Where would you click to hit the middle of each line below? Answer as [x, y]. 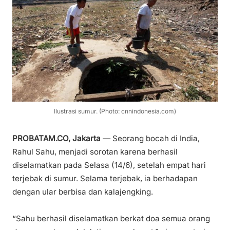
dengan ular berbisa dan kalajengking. [83, 192]
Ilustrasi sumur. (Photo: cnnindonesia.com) [115, 111]
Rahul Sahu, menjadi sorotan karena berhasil [95, 152]
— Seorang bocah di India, [150, 139]
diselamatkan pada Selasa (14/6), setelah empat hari [109, 165]
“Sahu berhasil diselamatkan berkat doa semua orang [111, 219]
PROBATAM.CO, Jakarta [56, 139]
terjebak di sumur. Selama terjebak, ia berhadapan [105, 179]
